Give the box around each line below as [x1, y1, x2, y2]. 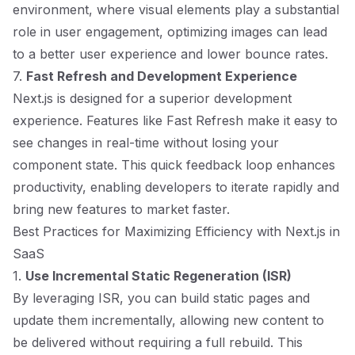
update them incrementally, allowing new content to [13, 312, 324, 328]
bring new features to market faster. [13, 201, 230, 217]
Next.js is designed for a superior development [13, 90, 292, 106]
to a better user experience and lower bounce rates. [13, 46, 328, 62]
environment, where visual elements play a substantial [13, 2, 339, 17]
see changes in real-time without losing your [13, 135, 279, 151]
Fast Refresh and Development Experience [26, 68, 297, 84]
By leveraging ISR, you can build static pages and [13, 290, 310, 306]
